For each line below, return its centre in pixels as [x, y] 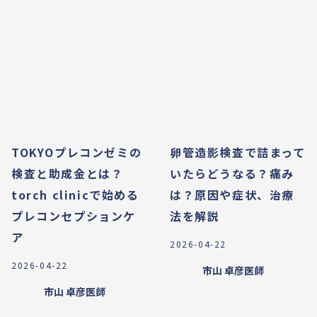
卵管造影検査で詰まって [238, 152]
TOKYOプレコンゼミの [77, 152]
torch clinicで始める [75, 195]
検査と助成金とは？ [68, 173]
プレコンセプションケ [74, 216]
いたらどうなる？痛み [232, 173]
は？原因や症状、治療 [232, 195]
